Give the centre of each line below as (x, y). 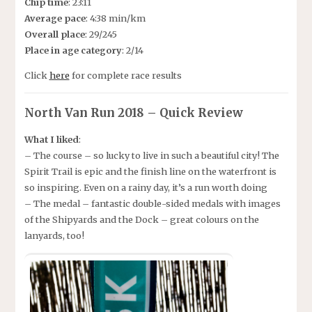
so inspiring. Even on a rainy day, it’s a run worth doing (146, 188)
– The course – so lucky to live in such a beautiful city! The (151, 156)
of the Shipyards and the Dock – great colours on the (141, 220)
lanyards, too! (54, 236)
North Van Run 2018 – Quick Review (133, 112)
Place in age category (73, 50)
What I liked (51, 140)
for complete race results (125, 75)
